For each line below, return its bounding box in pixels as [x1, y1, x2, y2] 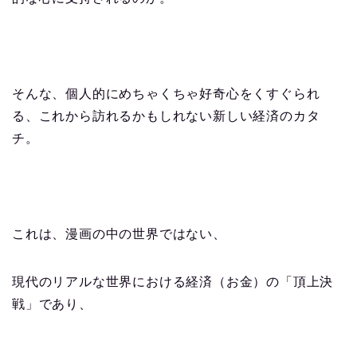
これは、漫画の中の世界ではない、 [12, 227, 226, 241]
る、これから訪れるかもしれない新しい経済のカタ [12, 109, 320, 124]
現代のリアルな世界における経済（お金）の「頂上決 [12, 275, 334, 289]
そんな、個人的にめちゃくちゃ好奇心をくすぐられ [12, 87, 320, 101]
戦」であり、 [12, 297, 92, 312]
